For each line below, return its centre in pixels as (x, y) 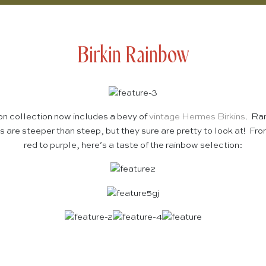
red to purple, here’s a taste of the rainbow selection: (133, 145)
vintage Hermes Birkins (197, 116)
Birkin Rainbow (133, 56)
